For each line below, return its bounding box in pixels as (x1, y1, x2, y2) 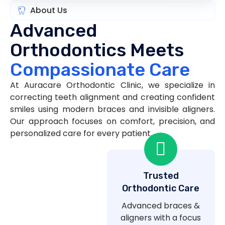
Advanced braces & (122, 200, 200, 212)
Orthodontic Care (122, 183, 200, 194)
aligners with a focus (121, 212, 201, 224)
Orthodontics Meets (10, 39, 184, 61)
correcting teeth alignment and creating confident (10, 91, 215, 103)
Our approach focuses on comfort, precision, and (10, 116, 215, 128)
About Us (30, 5, 67, 17)
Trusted (143, 170, 179, 182)
